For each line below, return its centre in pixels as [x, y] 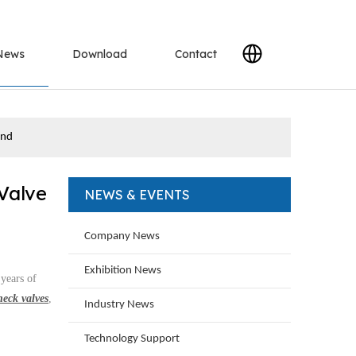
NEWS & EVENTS [137, 194]
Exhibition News [123, 270]
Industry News [119, 304]
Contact [195, 54]
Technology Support [132, 339]
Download [99, 54]
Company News [122, 236]
